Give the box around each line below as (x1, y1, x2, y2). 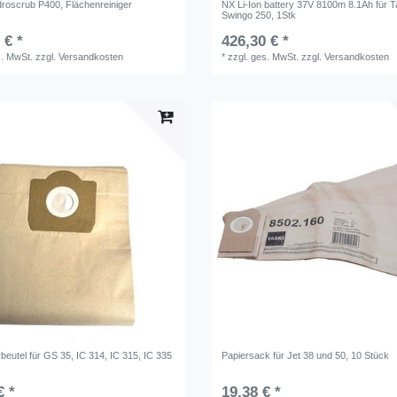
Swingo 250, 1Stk (222, 10, 297, 21)
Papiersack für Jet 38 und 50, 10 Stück (222, 349, 390, 361)
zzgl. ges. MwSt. (228, 51, 300, 63)
